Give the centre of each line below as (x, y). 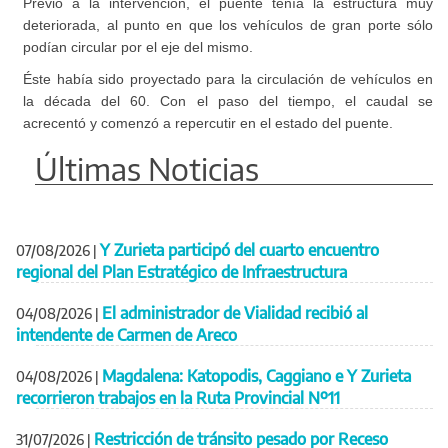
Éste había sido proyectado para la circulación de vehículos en (228, 78)
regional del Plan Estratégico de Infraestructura (181, 271)
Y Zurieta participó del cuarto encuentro (239, 249)
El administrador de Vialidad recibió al (235, 312)
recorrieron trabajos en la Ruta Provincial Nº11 (178, 397)
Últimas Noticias (147, 168)
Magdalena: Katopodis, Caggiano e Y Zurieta (256, 375)
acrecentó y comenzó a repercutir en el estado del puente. (208, 122)
